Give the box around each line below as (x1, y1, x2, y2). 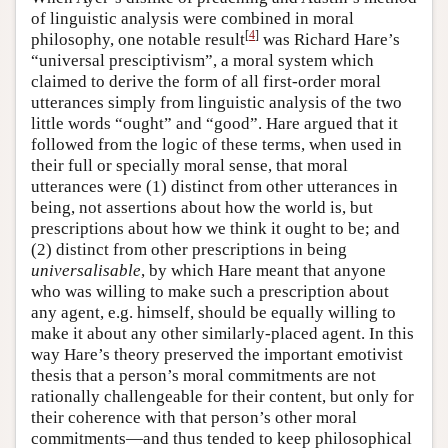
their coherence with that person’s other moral (31, 407, 357, 427)
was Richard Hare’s (259, 29, 400, 49)
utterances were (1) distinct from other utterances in (31, 176, 398, 196)
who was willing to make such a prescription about (31, 281, 389, 301)
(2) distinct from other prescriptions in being (31, 239, 347, 259)
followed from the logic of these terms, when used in (31, 134, 402, 154)
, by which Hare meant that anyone (141, 260, 386, 280)
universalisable (31, 260, 141, 280)
